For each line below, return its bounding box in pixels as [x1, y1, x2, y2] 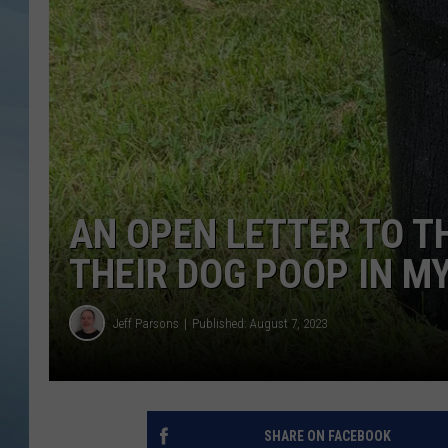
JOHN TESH [318, 32, 388, 48]
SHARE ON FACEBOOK [263, 428, 391, 445]
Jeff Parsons [113, 315, 179, 331]
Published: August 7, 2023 [192, 315, 327, 331]
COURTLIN [318, 82, 380, 98]
